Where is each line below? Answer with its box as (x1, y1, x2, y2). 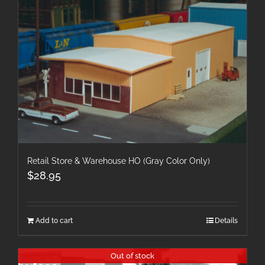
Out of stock (111, 251, 154, 260)
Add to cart (35, 216, 73, 225)
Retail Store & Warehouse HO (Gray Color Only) (27, 156, 210, 166)
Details (215, 216, 238, 225)
